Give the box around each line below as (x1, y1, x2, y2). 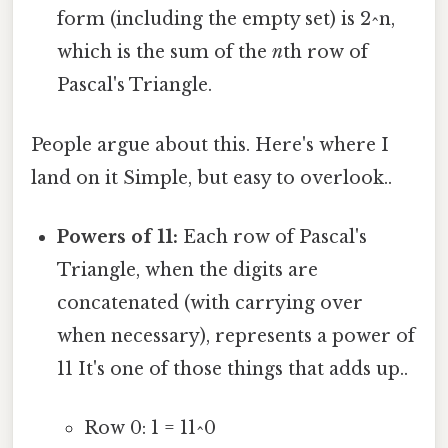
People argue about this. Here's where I (31, 133, 389, 156)
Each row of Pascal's (178, 225, 368, 248)
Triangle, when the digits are (57, 258, 319, 281)
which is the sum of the (57, 41, 273, 64)
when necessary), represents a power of (57, 324, 416, 347)
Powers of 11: (57, 225, 179, 248)
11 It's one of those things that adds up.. (57, 357, 409, 380)
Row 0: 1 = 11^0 (83, 417, 216, 440)
